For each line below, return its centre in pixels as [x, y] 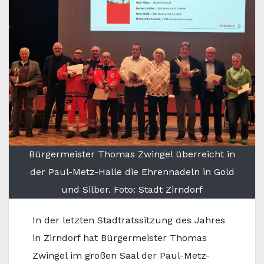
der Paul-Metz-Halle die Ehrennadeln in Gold [132, 172]
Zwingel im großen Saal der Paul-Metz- [121, 256]
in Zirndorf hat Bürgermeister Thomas [120, 238]
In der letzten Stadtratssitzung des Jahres [129, 220]
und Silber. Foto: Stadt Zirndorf [132, 190]
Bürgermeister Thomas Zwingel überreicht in [132, 154]
